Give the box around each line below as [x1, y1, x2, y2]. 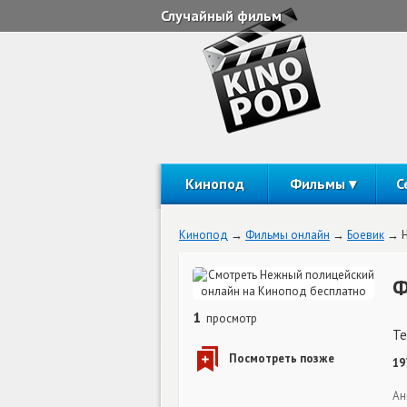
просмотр [203, 311, 257, 326]
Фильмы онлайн [245, 227, 330, 243]
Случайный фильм [161, 6, 282, 25]
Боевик [347, 227, 384, 243]
